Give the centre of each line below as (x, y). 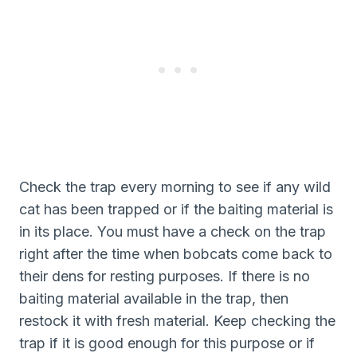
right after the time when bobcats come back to (176, 253)
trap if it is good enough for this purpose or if (167, 343)
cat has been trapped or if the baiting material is (176, 209)
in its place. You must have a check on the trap (173, 231)
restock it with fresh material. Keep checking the (177, 320)
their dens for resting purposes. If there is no (165, 276)
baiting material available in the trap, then (154, 298)
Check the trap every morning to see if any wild (175, 186)
